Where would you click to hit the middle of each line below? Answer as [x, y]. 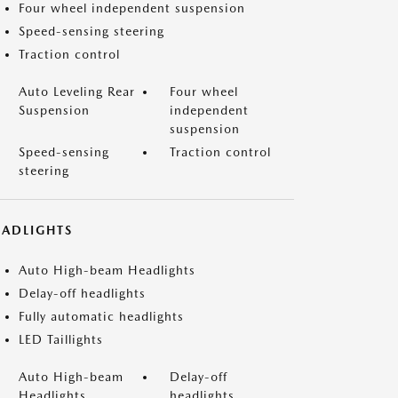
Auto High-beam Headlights [107, 270]
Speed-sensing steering [92, 31]
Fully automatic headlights [101, 316]
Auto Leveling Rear [77, 92]
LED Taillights [61, 339]
